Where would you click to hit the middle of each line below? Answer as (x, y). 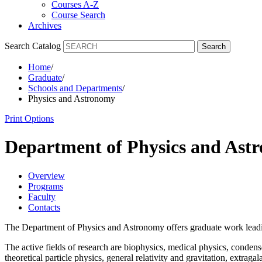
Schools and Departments (75, 88)
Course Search (78, 15)
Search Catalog (33, 46)
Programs (46, 186)
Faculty (42, 196)
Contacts (44, 207)
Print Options (29, 118)
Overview (46, 175)
